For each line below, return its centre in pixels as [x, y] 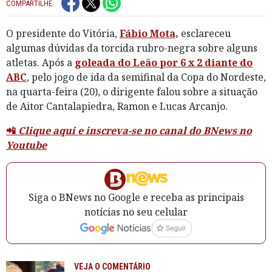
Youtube [26, 145]
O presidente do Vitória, [63, 33]
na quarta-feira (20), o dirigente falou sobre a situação [132, 91]
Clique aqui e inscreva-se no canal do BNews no [135, 130]
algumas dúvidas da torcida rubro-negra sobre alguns [132, 48]
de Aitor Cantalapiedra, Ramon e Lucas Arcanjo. [117, 106]
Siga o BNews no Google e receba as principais [136, 197]
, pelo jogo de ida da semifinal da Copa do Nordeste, [146, 77]
